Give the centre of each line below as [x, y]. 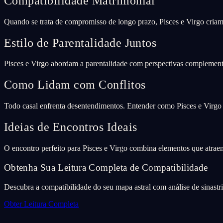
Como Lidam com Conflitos [75, 85]
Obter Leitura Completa [41, 204]
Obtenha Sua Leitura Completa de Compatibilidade [106, 167]
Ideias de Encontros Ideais [71, 127]
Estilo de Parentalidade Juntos [80, 43]
